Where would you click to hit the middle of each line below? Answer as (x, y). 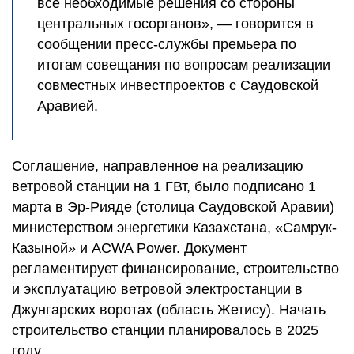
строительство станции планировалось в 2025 (165, 330)
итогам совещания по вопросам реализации (184, 65)
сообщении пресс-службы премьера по (167, 44)
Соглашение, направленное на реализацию (158, 166)
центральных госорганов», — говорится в (175, 24)
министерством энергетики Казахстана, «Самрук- (174, 228)
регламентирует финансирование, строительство (175, 269)
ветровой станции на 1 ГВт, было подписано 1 (164, 186)
